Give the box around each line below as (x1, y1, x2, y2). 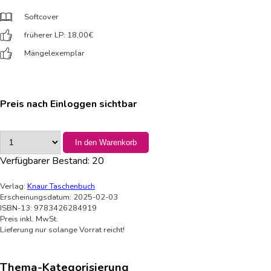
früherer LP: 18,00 (24, 29, 88, 41)
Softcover (24, 11, 59, 22)
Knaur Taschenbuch (27, 180, 95, 192)
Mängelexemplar (24, 47, 85, 59)
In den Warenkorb (75, 137, 137, 147)
